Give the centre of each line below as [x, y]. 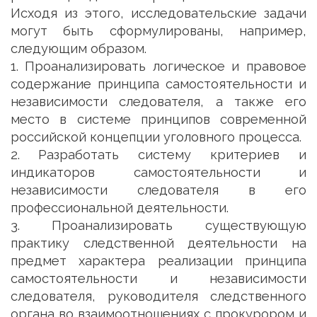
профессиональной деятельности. [120, 208]
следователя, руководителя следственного [158, 296]
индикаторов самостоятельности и [158, 172]
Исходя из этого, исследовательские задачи [158, 13]
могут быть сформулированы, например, [158, 31]
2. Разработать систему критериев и [158, 155]
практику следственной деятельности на [158, 243]
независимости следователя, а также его [158, 102]
